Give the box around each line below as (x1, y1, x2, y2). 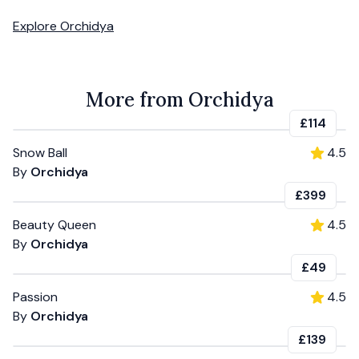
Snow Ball (13, 143, 67, 161)
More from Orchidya (85, 87, 274, 112)
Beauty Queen (13, 216, 96, 233)
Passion (13, 288, 58, 305)
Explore (13, 17, 60, 34)
